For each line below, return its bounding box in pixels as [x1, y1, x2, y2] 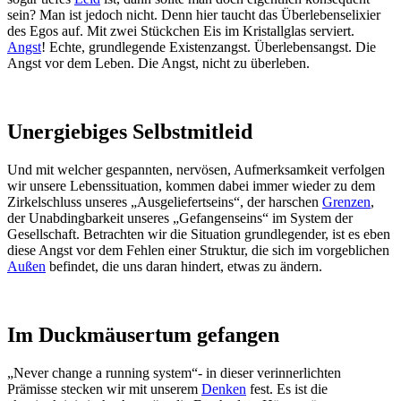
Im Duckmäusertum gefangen [7, 322, 279, 346]
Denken [201, 380, 246, 397]
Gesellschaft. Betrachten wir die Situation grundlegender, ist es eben [7, 226, 390, 242]
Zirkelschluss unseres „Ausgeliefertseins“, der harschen [7, 193, 322, 209]
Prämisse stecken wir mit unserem [7, 380, 201, 397]
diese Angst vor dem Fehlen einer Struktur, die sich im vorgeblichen [7, 242, 389, 258]
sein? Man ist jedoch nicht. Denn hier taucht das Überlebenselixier [7, 6, 380, 22]
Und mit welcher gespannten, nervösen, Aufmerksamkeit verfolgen [7, 161, 385, 177]
